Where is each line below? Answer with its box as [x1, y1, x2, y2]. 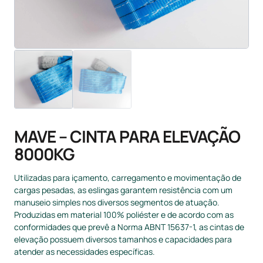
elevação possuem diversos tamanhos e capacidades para [14, 234, 232, 245]
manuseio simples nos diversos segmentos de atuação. [14, 197, 220, 208]
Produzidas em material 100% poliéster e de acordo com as [14, 209, 234, 220]
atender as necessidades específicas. [14, 246, 155, 257]
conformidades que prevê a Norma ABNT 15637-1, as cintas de [14, 221, 244, 232]
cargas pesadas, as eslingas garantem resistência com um [14, 184, 232, 195]
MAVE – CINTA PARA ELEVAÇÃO [14, 125, 240, 147]
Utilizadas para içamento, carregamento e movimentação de [14, 172, 241, 183]
